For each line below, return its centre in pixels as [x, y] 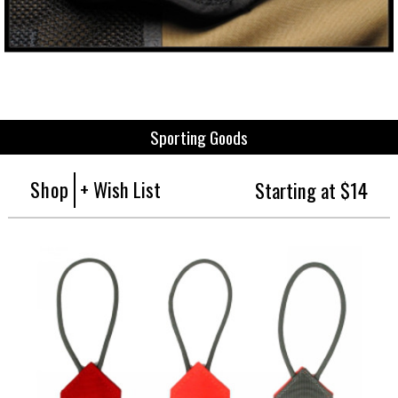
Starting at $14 [311, 189]
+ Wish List [121, 188]
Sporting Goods [199, 137]
